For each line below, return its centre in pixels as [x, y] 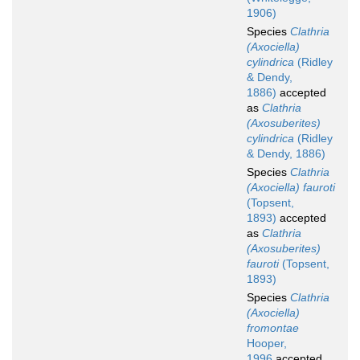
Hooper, [267, 344]
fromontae [273, 328]
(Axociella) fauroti [291, 188]
